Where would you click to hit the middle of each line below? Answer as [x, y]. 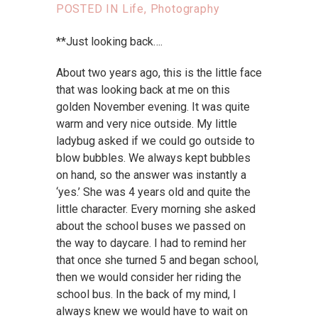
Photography [185, 9]
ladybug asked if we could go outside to [155, 141]
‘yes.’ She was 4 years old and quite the [153, 192]
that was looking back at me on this [143, 90]
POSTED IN [89, 9]
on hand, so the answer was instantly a [151, 175]
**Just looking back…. [109, 42]
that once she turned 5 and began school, [157, 261]
